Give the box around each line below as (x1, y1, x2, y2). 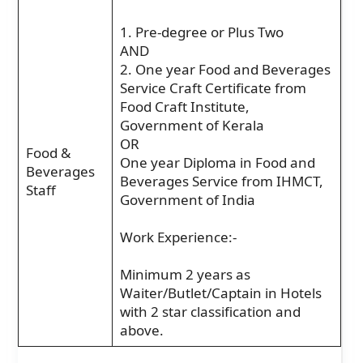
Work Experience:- (119, 227, 237, 246)
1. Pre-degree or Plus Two (119, 22, 284, 41)
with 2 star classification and (119, 301, 301, 321)
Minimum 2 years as (119, 264, 250, 284)
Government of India (119, 190, 255, 209)
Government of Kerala (119, 115, 264, 135)
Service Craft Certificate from (119, 78, 306, 97)
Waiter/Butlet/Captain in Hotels (119, 283, 322, 302)
